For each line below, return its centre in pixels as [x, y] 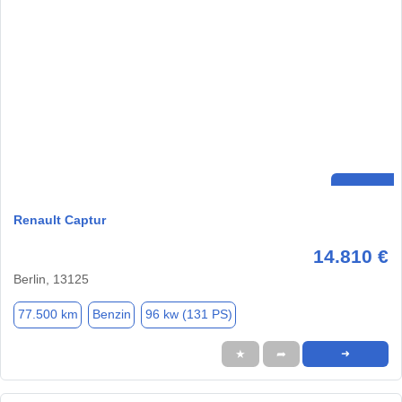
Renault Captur [60, 219]
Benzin [111, 315]
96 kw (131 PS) [188, 315]
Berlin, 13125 [51, 279]
